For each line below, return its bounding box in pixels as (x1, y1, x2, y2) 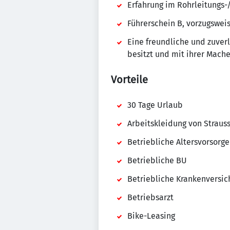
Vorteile (111, 73, 148, 86)
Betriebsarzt (127, 193, 174, 202)
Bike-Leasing (127, 211, 175, 221)
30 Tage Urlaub (127, 100, 183, 110)
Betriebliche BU (127, 156, 187, 165)
